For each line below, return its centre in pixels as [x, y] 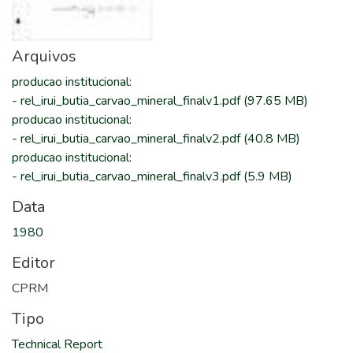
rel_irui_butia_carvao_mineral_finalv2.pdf [132, 139]
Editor [33, 263]
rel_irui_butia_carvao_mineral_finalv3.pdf [132, 176]
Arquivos [44, 56]
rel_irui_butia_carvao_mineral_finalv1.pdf [132, 101]
